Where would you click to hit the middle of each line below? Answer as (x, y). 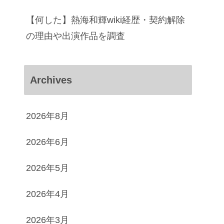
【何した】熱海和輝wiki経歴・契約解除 (105, 20)
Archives (51, 80)
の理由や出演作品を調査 (75, 36)
